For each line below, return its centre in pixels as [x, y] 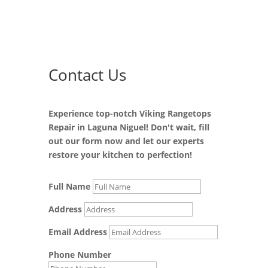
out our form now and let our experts [126, 141]
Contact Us [87, 74]
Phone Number [80, 254]
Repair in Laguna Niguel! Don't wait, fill [129, 127]
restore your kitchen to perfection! [120, 154]
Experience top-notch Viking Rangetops [130, 113]
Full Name [69, 186]
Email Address [77, 232]
